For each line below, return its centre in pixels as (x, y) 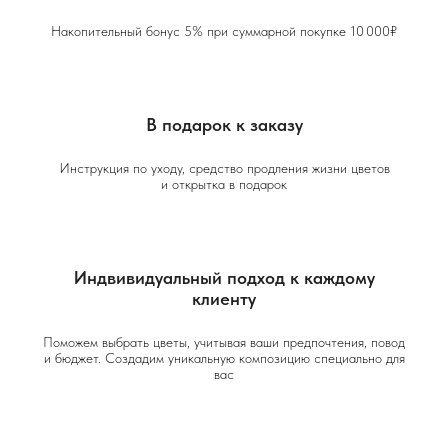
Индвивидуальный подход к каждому (224, 277)
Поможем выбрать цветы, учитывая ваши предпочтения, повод (224, 341)
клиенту (224, 298)
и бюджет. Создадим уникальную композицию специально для (224, 357)
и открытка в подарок (224, 183)
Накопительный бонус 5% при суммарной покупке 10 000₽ (224, 30)
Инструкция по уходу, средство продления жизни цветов (224, 167)
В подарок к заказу (224, 124)
